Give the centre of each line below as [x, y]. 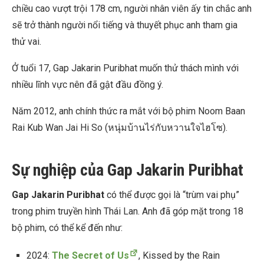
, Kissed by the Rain [179, 256]
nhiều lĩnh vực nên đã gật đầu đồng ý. [88, 85]
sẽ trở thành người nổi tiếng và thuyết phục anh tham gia [125, 25]
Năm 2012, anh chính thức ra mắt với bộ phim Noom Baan [128, 111]
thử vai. [28, 42]
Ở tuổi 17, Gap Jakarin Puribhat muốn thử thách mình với [125, 68]
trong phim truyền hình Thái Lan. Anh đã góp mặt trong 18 [128, 212]
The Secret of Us [90, 256]
